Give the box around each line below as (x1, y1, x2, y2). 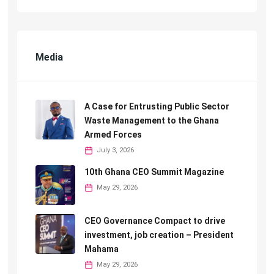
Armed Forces (84, 129, 142, 139)
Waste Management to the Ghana (84, 115, 219, 125)
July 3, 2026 (97, 146, 134, 154)
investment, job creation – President (84, 229, 234, 240)
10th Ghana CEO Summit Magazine (84, 166, 224, 177)
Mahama (84, 243, 119, 254)
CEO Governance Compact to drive (84, 215, 225, 226)
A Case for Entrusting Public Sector (84, 101, 229, 111)
